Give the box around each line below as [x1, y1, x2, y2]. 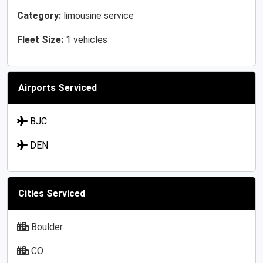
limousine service [61, 10, 134, 21]
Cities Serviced [18, 188, 85, 199]
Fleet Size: [17, 34, 63, 45]
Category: [17, 10, 61, 21]
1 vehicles [63, 34, 107, 45]
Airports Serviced [18, 82, 97, 93]
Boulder [29, 221, 63, 232]
